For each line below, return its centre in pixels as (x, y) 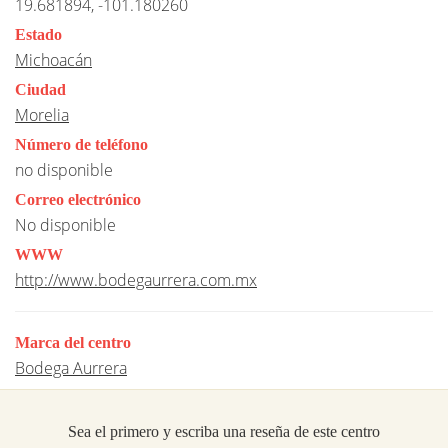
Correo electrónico (78, 199)
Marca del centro (73, 342)
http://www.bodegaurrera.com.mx (136, 279)
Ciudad (40, 89)
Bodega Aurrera (71, 367)
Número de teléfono (81, 144)
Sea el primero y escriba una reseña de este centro (224, 431)
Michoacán (53, 59)
